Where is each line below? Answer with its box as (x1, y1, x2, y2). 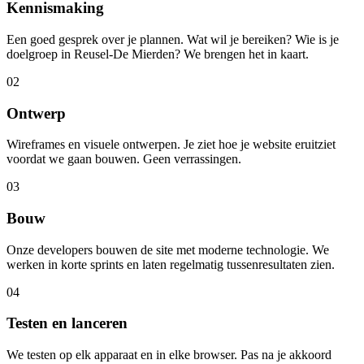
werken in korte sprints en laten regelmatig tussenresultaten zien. (6, 257, 335, 271)
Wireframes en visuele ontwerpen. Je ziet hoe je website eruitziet (6, 137, 336, 152)
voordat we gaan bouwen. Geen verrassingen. (6, 152, 241, 167)
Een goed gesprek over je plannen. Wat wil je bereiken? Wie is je (6, 32, 339, 46)
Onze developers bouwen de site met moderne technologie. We (6, 242, 329, 257)
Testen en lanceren (6, 314, 128, 332)
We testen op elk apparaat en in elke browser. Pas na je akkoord (6, 348, 331, 362)
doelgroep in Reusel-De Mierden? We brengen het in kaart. (6, 46, 309, 61)
